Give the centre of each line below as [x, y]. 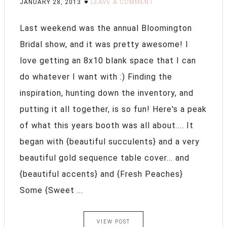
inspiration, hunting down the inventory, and [107, 93]
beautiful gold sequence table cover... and [105, 158]
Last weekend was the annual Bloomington [106, 28]
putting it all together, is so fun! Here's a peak [113, 109]
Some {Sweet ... [51, 190]
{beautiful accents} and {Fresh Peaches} [101, 174]
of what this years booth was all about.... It [107, 125]
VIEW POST [113, 221]
